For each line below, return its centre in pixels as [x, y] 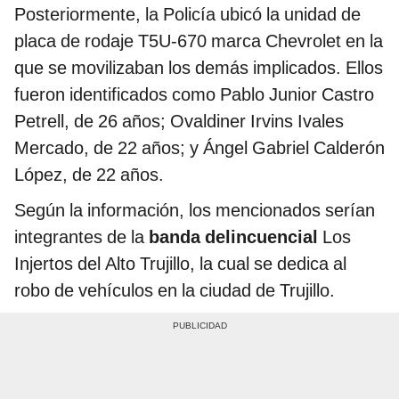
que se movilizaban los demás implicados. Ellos [199, 68]
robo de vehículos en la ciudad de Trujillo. [175, 291]
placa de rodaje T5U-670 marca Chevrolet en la [199, 41]
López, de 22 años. [89, 175]
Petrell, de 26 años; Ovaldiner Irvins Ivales [179, 122]
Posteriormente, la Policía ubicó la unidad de [187, 15]
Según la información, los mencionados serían [195, 211]
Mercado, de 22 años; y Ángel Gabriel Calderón [199, 148]
